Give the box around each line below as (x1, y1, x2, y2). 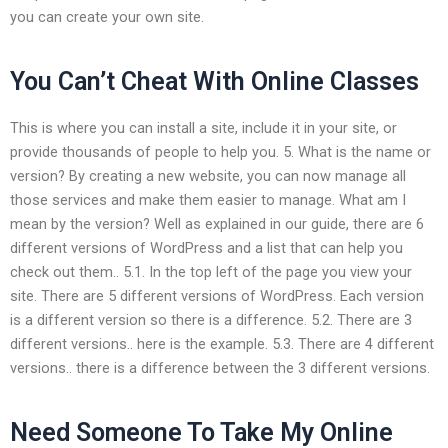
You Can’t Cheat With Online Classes (10, 67, 419, 97)
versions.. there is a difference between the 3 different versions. (10, 358, 430, 377)
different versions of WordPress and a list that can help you (10, 238, 403, 257)
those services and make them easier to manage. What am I (10, 190, 406, 209)
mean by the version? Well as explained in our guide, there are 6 (10, 214, 424, 233)
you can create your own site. (10, 7, 204, 26)
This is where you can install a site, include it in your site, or (10, 118, 397, 137)
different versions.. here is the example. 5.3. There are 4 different (10, 334, 434, 353)
